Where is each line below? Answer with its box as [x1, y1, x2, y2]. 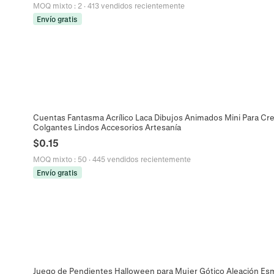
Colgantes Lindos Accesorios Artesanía [32, 122, 181, 132]
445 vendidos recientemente [92, 155, 191, 164]
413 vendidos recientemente [87, 1, 185, 10]
